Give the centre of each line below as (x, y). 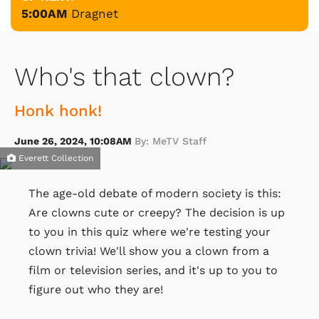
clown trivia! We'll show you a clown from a (149, 251)
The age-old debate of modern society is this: (155, 193)
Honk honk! (58, 110)
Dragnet (95, 13)
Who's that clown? (124, 77)
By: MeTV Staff (171, 141)
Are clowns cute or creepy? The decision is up (157, 212)
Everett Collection (54, 158)
